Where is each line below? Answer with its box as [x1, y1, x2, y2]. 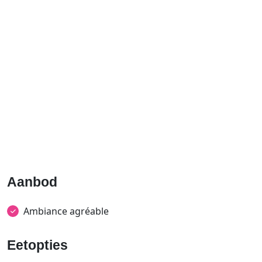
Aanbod [7, 174, 57, 189]
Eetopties [7, 237, 68, 253]
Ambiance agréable [23, 205, 109, 218]
